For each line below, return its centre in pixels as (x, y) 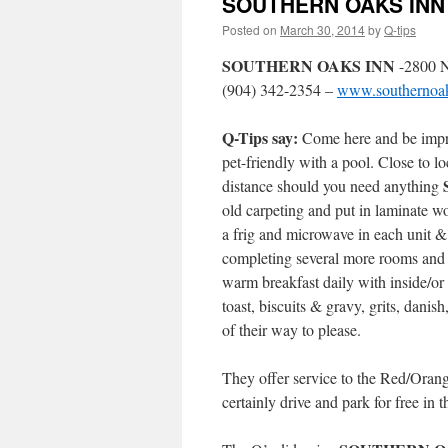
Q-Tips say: (262, 137)
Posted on (249, 29)
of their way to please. (291, 329)
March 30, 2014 (322, 29)
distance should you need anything (332, 185)
